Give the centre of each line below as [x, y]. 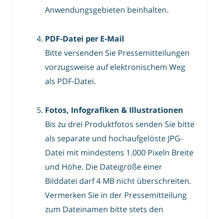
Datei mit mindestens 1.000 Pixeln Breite [119, 152]
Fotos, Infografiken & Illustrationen [114, 110]
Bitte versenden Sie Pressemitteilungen [117, 53]
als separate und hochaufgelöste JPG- [114, 138]
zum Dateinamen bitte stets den [104, 209]
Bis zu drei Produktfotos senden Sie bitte [120, 124]
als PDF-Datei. [70, 81]
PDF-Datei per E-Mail [85, 38]
